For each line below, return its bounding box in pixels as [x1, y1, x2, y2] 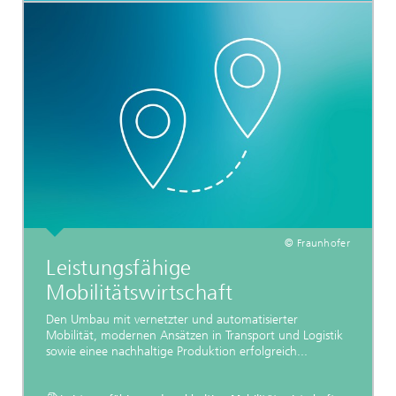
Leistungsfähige [46, 255, 193, 280]
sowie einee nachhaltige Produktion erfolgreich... [46, 344, 308, 360]
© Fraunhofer [285, 237, 350, 249]
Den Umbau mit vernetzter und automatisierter [46, 312, 298, 328]
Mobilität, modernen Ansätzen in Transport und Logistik [46, 328, 343, 344]
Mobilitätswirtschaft [46, 280, 234, 305]
